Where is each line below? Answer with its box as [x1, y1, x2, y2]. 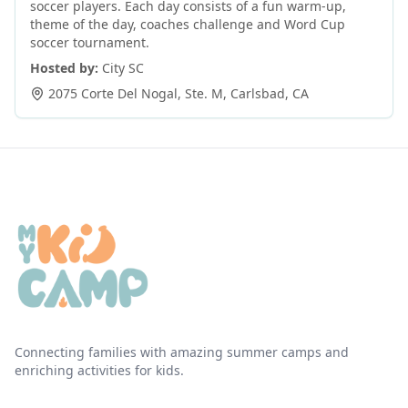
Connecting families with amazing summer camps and [15, 343, 349, 361]
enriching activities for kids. [15, 362, 184, 379]
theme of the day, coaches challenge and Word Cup [30, 15, 345, 33]
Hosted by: [30, 59, 98, 76]
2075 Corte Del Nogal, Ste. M [48, 85, 223, 102]
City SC [102, 59, 144, 76]
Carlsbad [230, 85, 285, 102]
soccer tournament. [30, 34, 149, 51]
